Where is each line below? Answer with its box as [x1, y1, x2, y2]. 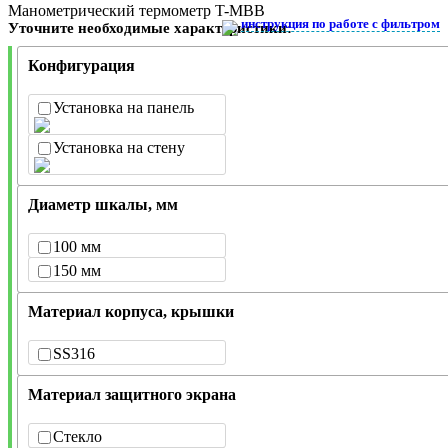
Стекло [53, 427, 102, 445]
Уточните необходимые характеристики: [8, 19, 292, 36]
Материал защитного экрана [28, 385, 236, 403]
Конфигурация [28, 56, 135, 74]
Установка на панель [53, 98, 194, 116]
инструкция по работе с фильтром [241, 15, 440, 31]
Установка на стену [53, 138, 185, 156]
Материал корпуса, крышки [28, 302, 234, 320]
